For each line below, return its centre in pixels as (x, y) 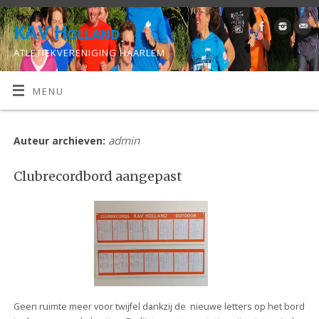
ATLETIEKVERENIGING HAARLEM (89, 53)
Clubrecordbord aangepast (98, 176)
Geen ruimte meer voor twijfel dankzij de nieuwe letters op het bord (159, 306)
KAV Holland (67, 32)
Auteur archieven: (61, 141)
